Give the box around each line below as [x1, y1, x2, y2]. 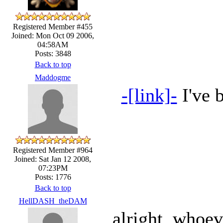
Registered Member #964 [13, 145, 93, 154]
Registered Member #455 [13, 22, 93, 31]
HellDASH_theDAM [18, 196, 87, 205]
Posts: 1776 [34, 172, 71, 181]
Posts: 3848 [34, 49, 71, 58]
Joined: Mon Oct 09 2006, [11, 31, 94, 40]
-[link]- [121, 84, 177, 106]
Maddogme [35, 73, 71, 82]
